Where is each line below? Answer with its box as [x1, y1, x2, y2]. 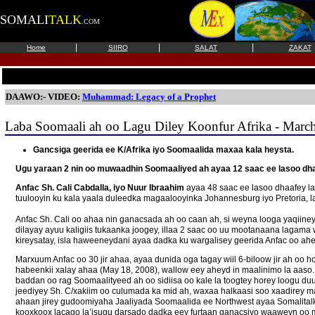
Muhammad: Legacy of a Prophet [82, 91, 216, 102]
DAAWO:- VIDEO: [6, 91, 82, 102]
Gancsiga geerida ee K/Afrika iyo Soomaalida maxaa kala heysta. [33, 144, 294, 155]
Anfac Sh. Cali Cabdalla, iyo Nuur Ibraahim [15, 182, 184, 193]
